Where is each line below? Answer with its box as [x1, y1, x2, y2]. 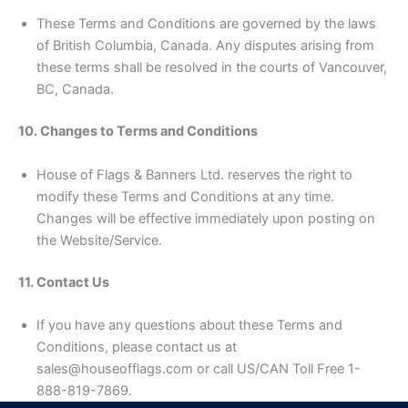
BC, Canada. [36, 81, 114, 98]
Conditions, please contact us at [36, 338, 237, 355]
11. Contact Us [18, 273, 109, 291]
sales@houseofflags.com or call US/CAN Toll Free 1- [36, 360, 361, 377]
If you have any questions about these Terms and [36, 316, 342, 333]
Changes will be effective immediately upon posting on [36, 209, 375, 227]
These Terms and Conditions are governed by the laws [36, 15, 376, 33]
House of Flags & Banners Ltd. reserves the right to [36, 166, 352, 183]
